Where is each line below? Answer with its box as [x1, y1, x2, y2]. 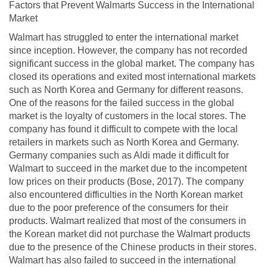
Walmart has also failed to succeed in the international [9, 254, 236, 265]
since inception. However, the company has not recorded [9, 45, 247, 55]
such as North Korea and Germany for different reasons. [9, 84, 243, 95]
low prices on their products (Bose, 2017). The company [9, 176, 244, 187]
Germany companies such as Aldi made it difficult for [9, 150, 229, 160]
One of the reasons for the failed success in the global [9, 97, 234, 108]
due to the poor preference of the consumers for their [9, 202, 228, 213]
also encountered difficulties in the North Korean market [9, 189, 243, 200]
